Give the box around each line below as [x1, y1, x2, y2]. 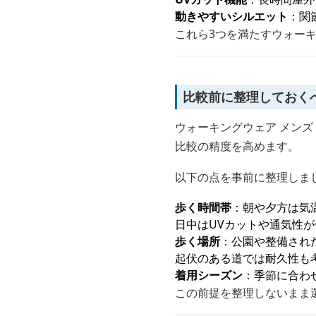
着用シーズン [175, 267, 243, 283]
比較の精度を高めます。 [175, 138, 299, 154]
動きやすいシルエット [175, 8, 288, 24]
